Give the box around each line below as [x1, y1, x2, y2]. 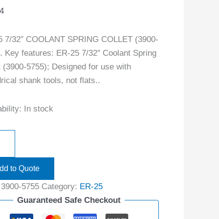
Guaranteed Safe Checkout [17, 195, 121, 205]
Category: [41, 181, 80, 191]
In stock [23, 104, 53, 113]
